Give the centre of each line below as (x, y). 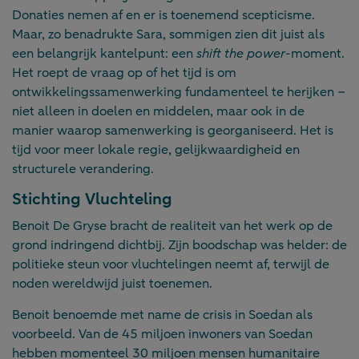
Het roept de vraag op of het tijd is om (124, 73)
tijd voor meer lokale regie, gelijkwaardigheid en (156, 149)
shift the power (241, 53)
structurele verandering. (83, 169)
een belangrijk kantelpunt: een (104, 53)
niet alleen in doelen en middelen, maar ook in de (158, 111)
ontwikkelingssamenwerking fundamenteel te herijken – (179, 92)
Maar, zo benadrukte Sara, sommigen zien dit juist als (168, 34)
